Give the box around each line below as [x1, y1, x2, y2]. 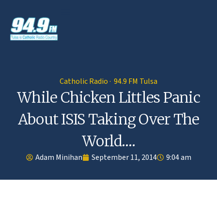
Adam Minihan [35, 152, 82, 163]
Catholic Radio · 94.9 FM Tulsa [60, 76, 157, 87]
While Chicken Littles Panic [17, 88, 200, 107]
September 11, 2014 [91, 152, 157, 163]
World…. [82, 131, 135, 150]
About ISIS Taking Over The [17, 109, 200, 128]
